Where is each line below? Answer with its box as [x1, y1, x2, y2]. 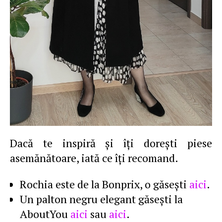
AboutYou [20, 207, 70, 221]
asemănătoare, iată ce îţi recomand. [10, 151, 178, 165]
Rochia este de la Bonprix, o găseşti [20, 177, 189, 191]
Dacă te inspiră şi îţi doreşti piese [10, 136, 212, 150]
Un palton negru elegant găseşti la [20, 192, 183, 206]
